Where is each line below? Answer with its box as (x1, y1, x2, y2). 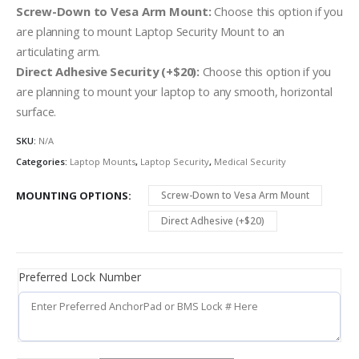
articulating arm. (16, 42, 101, 59)
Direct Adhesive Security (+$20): (16, 63, 200, 79)
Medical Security (214, 155, 286, 167)
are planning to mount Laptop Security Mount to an (16, 22, 285, 39)
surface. (16, 103, 57, 119)
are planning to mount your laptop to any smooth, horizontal (16, 83, 333, 99)
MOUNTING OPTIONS (16, 188, 128, 204)
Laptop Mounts (70, 155, 135, 167)
